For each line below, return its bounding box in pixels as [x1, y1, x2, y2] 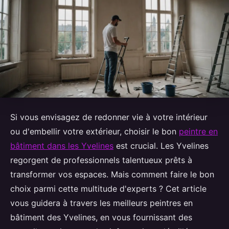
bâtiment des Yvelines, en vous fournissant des [10, 212, 192, 223]
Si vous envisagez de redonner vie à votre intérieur [10, 112, 208, 123]
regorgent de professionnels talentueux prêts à [10, 155, 192, 166]
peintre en [179, 126, 218, 137]
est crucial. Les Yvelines [113, 141, 209, 151]
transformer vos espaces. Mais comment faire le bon [10, 169, 214, 180]
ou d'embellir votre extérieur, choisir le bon [10, 126, 179, 137]
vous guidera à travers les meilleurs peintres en [10, 198, 193, 209]
